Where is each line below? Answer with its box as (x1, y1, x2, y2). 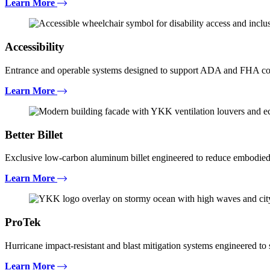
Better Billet (5, 128, 63, 141)
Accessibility (5, 40, 64, 54)
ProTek (5, 215, 41, 228)
